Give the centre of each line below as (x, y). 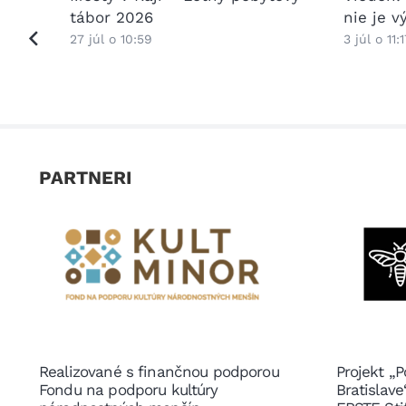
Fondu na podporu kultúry (129, 390)
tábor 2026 (111, 17)
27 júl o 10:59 (111, 39)
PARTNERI (85, 178)
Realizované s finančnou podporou (159, 372)
